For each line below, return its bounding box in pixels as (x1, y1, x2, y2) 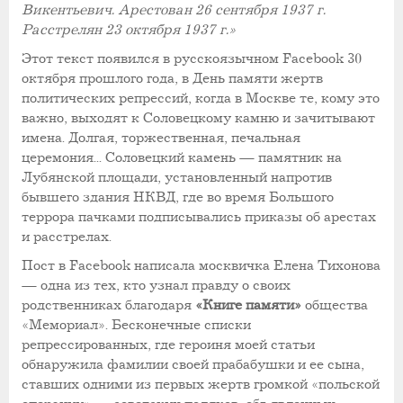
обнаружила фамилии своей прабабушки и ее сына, (22, 355, 364, 373)
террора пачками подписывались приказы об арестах (22, 208, 376, 226)
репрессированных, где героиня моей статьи (22, 336, 315, 354)
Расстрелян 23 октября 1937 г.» (22, 21, 236, 39)
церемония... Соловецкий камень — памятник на (22, 148, 342, 166)
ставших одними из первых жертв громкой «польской (22, 375, 380, 393)
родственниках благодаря (22, 296, 192, 314)
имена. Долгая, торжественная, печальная (22, 129, 300, 147)
